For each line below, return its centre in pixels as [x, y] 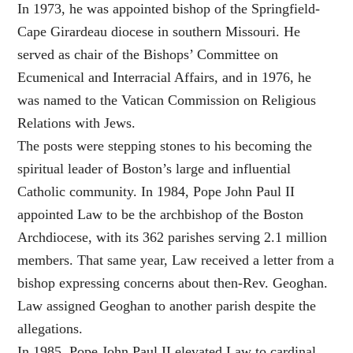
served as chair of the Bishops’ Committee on [148, 54]
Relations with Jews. [77, 123]
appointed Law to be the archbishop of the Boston [161, 214]
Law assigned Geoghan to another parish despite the [167, 306]
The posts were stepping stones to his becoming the [165, 146]
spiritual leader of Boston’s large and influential [154, 169]
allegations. [50, 329]
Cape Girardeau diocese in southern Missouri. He [159, 32]
